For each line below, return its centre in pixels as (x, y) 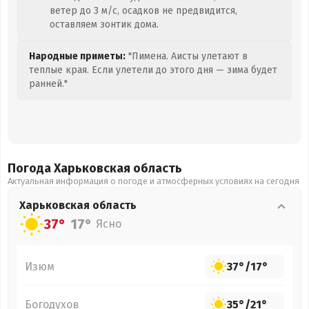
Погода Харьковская (70, 168)
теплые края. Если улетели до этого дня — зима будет (153, 70)
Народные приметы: (77, 56)
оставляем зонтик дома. (104, 24)
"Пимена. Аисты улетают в (187, 56)
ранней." (48, 84)
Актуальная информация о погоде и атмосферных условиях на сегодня (153, 181)
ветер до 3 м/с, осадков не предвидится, (143, 11)
